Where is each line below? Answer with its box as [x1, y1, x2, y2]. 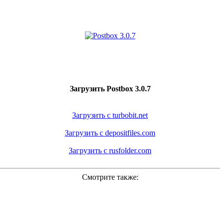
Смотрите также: [82, 173, 138, 181]
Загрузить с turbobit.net [72, 111, 148, 119]
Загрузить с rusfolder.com [69, 146, 151, 155]
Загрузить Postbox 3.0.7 [69, 84, 151, 93]
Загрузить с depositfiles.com [65, 129, 155, 137]
